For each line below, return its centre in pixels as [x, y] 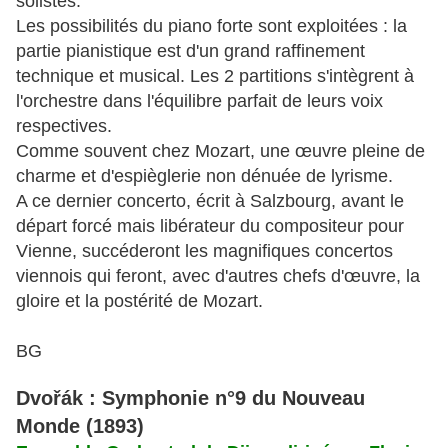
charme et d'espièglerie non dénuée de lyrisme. [204, 176]
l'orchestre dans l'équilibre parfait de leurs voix [199, 101]
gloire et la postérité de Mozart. [139, 301]
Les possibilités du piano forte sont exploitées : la [211, 26]
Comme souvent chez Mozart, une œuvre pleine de [220, 151]
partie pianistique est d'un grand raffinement [190, 51]
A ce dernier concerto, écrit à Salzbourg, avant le [210, 201]
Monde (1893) [80, 426]
